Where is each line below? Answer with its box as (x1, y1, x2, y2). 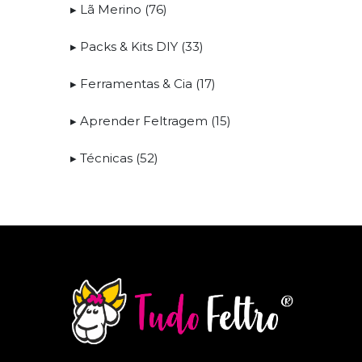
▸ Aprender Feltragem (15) (70, 113, 231, 129)
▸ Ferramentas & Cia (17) (70, 76, 216, 92)
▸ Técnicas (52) (70, 150, 158, 166)
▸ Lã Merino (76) (70, 2, 167, 18)
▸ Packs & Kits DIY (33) (70, 39, 204, 55)
